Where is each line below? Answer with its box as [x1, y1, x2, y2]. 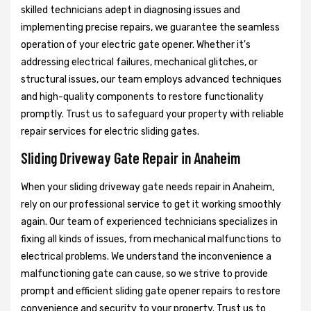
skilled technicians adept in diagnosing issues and [21, 3, 240, 16]
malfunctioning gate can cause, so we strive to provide [21, 267, 268, 280]
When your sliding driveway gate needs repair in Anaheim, [21, 180, 274, 193]
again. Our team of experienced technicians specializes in [21, 215, 278, 228]
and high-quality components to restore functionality [21, 90, 264, 103]
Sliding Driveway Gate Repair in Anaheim [21, 148, 240, 167]
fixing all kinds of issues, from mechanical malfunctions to [21, 233, 281, 245]
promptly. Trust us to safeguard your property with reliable [21, 108, 284, 120]
